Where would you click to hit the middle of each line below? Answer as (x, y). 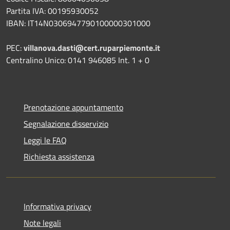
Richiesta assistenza (59, 157)
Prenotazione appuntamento (73, 108)
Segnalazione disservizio (66, 124)
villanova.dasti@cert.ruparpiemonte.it (92, 48)
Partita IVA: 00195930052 (52, 11)
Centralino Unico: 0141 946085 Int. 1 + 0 (78, 60)
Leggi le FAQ (45, 140)
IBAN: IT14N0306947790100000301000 (78, 23)
